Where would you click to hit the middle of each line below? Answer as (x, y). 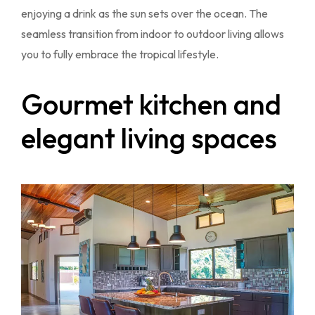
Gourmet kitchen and (151, 104)
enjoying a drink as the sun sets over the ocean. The (144, 13)
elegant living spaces (149, 137)
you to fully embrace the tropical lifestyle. (120, 54)
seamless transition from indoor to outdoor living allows (153, 33)
